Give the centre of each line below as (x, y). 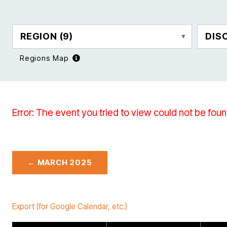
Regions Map (44, 58)
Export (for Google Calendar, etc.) (70, 206)
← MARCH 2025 (60, 162)
